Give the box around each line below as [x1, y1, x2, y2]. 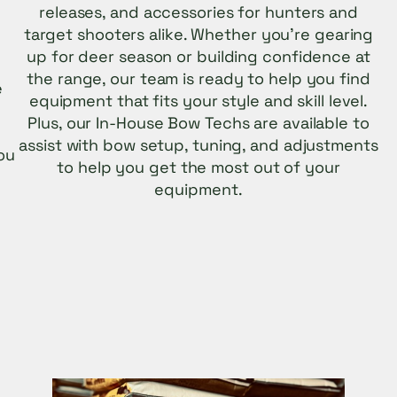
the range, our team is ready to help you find [27, 68, 370, 90]
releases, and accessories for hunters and [39, 2, 358, 23]
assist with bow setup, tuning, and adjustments [19, 135, 378, 156]
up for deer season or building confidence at [27, 46, 370, 67]
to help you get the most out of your [57, 157, 340, 178]
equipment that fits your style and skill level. [28, 90, 369, 112]
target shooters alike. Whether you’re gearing [23, 24, 374, 45]
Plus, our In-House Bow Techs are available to [27, 113, 370, 134]
